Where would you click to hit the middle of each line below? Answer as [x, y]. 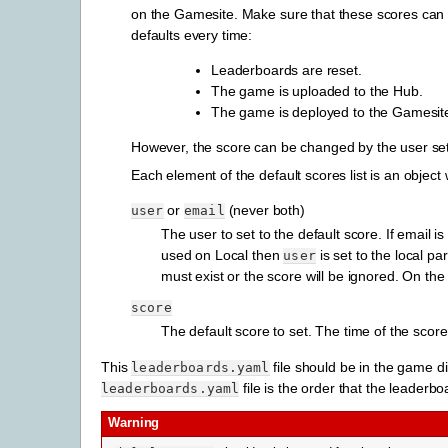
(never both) [264, 209]
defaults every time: [192, 34]
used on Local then [222, 254]
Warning [134, 423]
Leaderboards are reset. [286, 69]
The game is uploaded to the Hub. [317, 90]
